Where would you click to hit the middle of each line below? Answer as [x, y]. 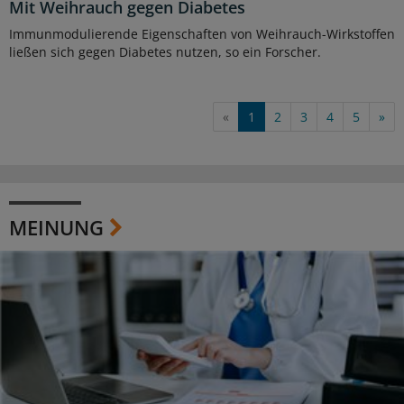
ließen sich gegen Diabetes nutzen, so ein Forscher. [165, 51]
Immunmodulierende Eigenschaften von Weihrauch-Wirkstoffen [202, 33]
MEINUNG [56, 227]
